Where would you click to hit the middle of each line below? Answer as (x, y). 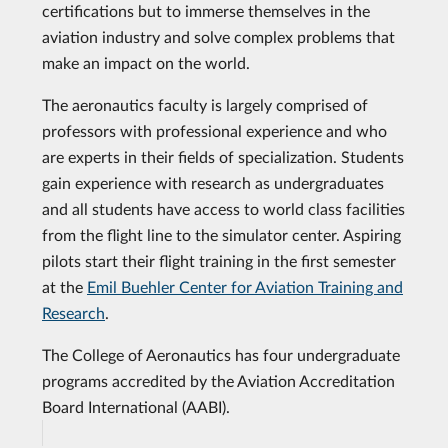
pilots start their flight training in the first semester (219, 260)
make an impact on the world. (146, 62)
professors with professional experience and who (214, 130)
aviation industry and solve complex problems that (218, 36)
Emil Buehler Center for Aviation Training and (245, 286)
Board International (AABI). (136, 406)
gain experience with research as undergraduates (213, 182)
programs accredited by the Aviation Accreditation (218, 380)
